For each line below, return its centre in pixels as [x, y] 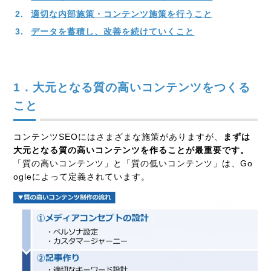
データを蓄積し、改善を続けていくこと [113, 32]
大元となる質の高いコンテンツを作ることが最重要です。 [132, 150]
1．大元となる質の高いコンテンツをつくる [132, 88]
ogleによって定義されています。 [82, 177]
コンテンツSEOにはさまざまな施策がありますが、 [119, 137]
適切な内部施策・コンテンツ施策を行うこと [122, 14]
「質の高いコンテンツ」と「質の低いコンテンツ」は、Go [133, 164]
